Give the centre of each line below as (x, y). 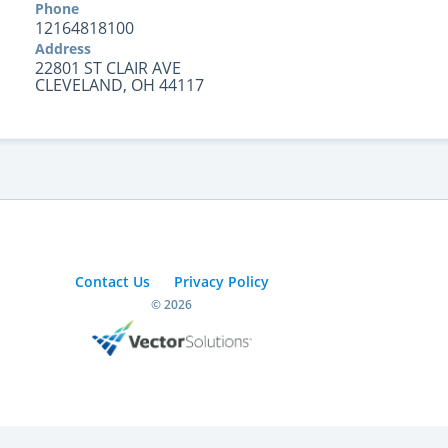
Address (62, 48)
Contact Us (112, 281)
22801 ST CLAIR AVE (107, 68)
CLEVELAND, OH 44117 (119, 85)
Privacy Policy (221, 281)
